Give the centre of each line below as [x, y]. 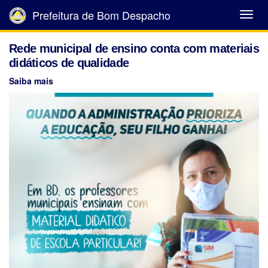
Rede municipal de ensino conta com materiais [134, 48]
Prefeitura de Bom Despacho [100, 15]
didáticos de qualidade [69, 63]
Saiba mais [31, 81]
